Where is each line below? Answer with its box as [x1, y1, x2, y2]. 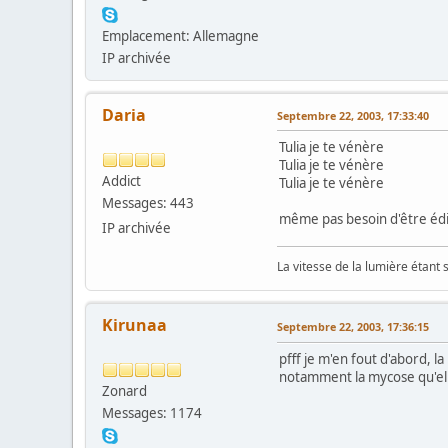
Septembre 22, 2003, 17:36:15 [277, 318, 429, 334]
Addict [102, 171, 141, 190]
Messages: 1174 [102, 403, 202, 422]
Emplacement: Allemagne [102, 26, 259, 45]
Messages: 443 [102, 193, 194, 212]
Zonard [102, 381, 147, 400]
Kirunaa [102, 313, 167, 336]
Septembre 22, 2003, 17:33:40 [277, 107, 429, 123]
